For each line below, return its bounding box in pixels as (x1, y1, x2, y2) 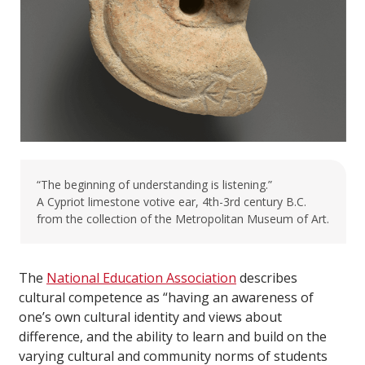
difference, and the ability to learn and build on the (19, 327, 327, 345)
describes (236, 268, 297, 287)
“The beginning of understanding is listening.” (37, 176, 272, 192)
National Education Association (46, 268, 236, 287)
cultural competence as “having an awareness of (19, 288, 314, 306)
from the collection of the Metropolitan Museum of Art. (37, 210, 329, 226)
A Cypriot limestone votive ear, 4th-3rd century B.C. (37, 193, 306, 209)
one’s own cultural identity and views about (19, 307, 282, 326)
